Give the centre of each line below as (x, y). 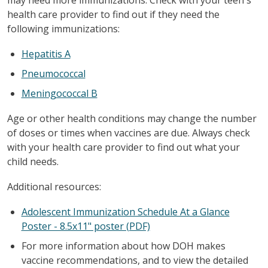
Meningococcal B (59, 93)
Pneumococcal (53, 73)
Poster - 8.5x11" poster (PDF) (86, 226)
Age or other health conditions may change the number (132, 118)
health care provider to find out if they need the (113, 14)
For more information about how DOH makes (123, 246)
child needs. (33, 161)
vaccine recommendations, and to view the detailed (135, 260)
